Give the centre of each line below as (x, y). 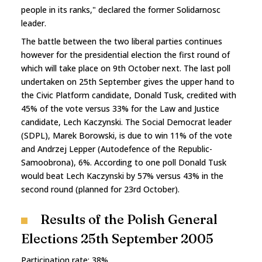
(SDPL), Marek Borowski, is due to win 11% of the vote (127, 135)
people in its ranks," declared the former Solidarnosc (121, 9)
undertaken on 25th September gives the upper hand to (128, 81)
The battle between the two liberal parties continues (122, 41)
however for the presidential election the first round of (125, 54)
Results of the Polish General (129, 219)
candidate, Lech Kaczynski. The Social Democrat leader (126, 122)
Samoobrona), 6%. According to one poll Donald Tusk (124, 162)
